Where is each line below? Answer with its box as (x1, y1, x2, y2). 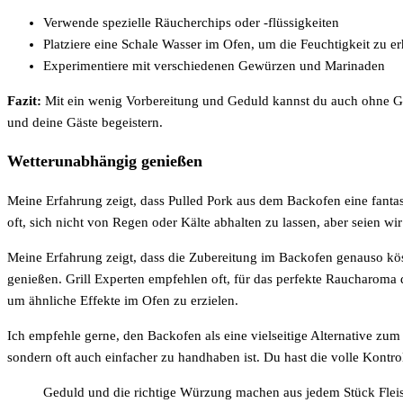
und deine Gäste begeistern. (7, 114, 163, 130)
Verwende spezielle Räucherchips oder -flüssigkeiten (43, 14, 339, 30)
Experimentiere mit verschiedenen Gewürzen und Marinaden (43, 58, 385, 73)
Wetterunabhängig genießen (7, 152, 202, 171)
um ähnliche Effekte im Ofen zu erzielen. (7, 292, 238, 308)
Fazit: (7, 93, 41, 108)
